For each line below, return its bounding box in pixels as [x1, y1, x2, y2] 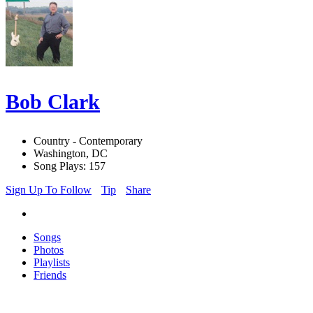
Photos [34, 244, 64, 256]
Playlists [34, 256, 70, 269]
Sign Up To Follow [6, 184, 92, 196]
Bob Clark [6, 90, 100, 114]
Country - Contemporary [34, 135, 143, 147]
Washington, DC [34, 147, 108, 160]
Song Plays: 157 [34, 160, 105, 173]
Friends [34, 269, 66, 282]
